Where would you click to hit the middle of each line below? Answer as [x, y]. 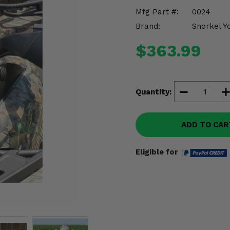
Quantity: [154, 92]
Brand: [148, 26]
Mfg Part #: [157, 12]
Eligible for [157, 152]
